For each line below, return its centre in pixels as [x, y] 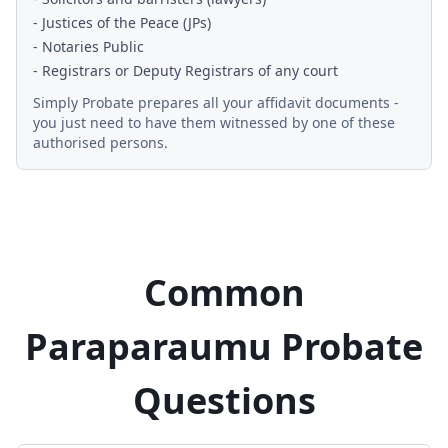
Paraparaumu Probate [224, 346]
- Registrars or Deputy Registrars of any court [185, 70]
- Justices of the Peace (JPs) [122, 22]
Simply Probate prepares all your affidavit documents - [216, 102]
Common [224, 292]
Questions [224, 400]
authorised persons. [100, 142]
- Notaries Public [88, 46]
